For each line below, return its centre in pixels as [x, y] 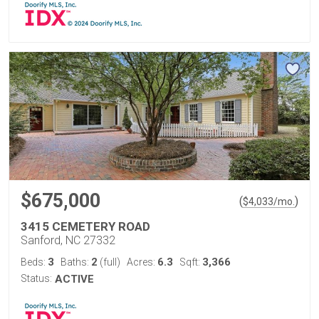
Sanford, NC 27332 [68, 240]
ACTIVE [74, 279]
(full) [109, 262]
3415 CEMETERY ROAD [85, 226]
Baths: [76, 262]
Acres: [142, 262]
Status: [36, 278]
